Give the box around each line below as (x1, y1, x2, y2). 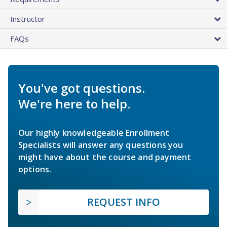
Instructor (10, 14, 45, 24)
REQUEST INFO (87, 195, 160, 209)
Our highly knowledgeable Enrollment (18, 127, 170, 139)
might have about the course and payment (18, 152, 192, 163)
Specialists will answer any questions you (18, 139, 183, 151)
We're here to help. (18, 95, 130, 112)
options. (18, 164, 52, 175)
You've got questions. (18, 80, 145, 97)
